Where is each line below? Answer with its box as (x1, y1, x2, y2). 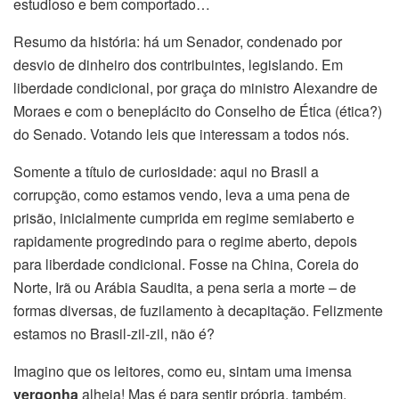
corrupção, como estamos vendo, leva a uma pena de (13, 183, 350, 205)
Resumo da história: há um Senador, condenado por (13, 30, 342, 52)
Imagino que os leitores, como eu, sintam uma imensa (13, 360, 352, 381)
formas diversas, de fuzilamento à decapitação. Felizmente (13, 299, 383, 321)
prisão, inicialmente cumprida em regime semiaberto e (13, 207, 354, 228)
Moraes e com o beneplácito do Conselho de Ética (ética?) (13, 100, 382, 121)
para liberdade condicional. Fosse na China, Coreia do (13, 253, 359, 274)
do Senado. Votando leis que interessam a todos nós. (13, 123, 349, 144)
